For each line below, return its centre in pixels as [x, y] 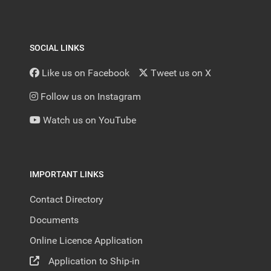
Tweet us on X [181, 73]
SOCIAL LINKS [57, 48]
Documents [54, 220]
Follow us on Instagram [91, 97]
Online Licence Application [86, 241]
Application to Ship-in [94, 261]
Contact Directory [67, 200]
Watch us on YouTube [90, 120]
